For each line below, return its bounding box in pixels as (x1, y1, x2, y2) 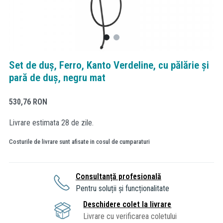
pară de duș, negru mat (9, 72, 106, 84)
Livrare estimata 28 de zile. (9, 117, 94, 127)
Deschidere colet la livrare (83, 199, 172, 209)
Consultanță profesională (75, 171, 161, 181)
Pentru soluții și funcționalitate (75, 183, 169, 193)
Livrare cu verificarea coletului (83, 211, 177, 221)
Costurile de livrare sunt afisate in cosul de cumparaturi (9, 137, 150, 145)
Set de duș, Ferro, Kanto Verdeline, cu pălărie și (9, 59, 209, 71)
